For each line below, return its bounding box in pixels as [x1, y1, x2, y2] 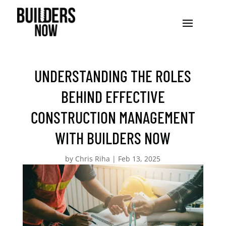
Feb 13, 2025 [118, 154, 161, 163]
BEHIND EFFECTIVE [61, 87, 165, 106]
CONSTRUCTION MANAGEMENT [30, 107, 195, 127]
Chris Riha [75, 154, 110, 163]
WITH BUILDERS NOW [55, 128, 171, 147]
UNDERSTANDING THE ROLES [34, 66, 192, 85]
